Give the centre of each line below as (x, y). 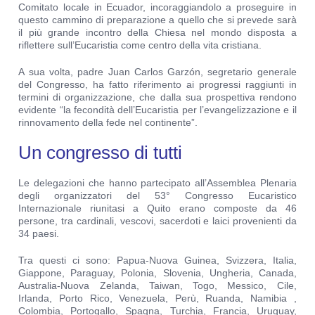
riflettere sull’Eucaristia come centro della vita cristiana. (140, 45)
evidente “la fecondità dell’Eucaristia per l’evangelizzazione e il (157, 110)
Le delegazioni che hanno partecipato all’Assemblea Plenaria (157, 183)
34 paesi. (39, 234)
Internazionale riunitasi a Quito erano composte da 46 (157, 208)
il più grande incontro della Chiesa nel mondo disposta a (157, 33)
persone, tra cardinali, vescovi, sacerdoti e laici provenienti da (157, 221)
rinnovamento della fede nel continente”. (108, 123)
